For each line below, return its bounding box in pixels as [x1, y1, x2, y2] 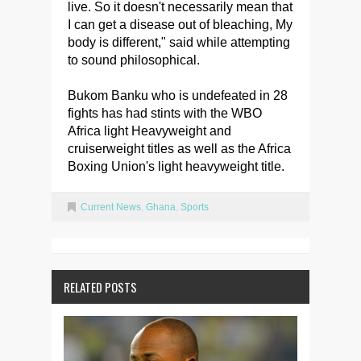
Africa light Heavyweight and [68, 123, 231, 138]
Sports [180, 201, 209, 213]
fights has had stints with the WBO [68, 106, 262, 120]
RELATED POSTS [64, 277, 137, 296]
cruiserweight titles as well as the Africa [68, 141, 291, 156]
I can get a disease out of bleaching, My [68, 17, 293, 31]
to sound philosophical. [68, 52, 200, 67]
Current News [81, 201, 141, 213]
